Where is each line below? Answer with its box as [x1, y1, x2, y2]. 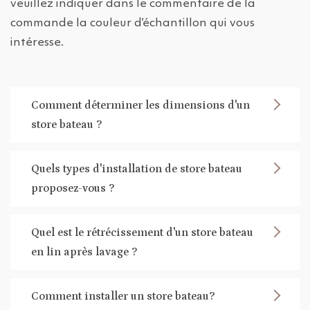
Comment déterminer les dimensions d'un [31, 99, 250, 112]
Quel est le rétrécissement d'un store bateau [31, 226, 253, 239]
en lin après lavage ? [31, 246, 137, 259]
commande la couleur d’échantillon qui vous [10, 17, 255, 30]
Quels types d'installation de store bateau [31, 163, 242, 176]
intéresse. [10, 37, 64, 49]
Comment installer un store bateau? [31, 290, 215, 303]
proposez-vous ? [31, 182, 114, 195]
